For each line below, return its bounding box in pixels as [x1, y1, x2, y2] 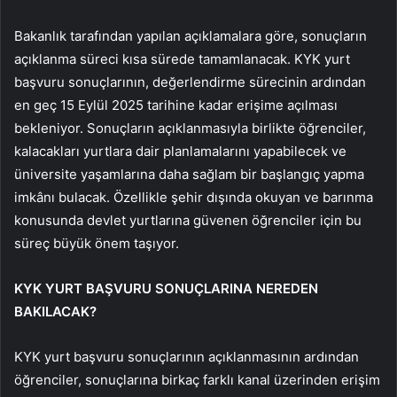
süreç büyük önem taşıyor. [14, 234, 179, 252]
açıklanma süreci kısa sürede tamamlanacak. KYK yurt [14, 50, 350, 67]
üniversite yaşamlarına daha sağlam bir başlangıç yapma [14, 165, 364, 183]
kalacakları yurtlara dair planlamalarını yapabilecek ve [14, 142, 346, 160]
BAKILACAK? [14, 302, 97, 320]
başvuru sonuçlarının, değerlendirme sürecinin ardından [14, 73, 366, 90]
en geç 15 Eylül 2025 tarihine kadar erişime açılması [14, 96, 338, 113]
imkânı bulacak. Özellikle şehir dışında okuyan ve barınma [14, 188, 373, 206]
